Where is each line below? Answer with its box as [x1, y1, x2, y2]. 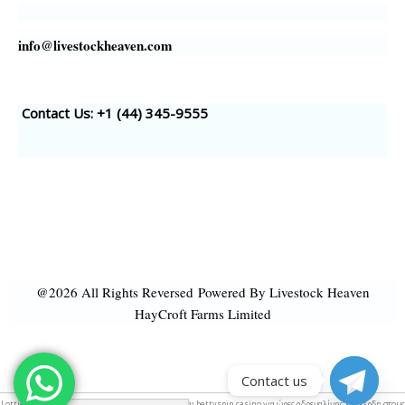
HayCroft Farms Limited [134, 305, 271, 324]
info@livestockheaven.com [18, 35, 173, 56]
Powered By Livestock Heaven [193, 283, 370, 302]
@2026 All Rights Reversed [35, 283, 193, 302]
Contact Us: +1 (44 [18, 104, 137, 123]
